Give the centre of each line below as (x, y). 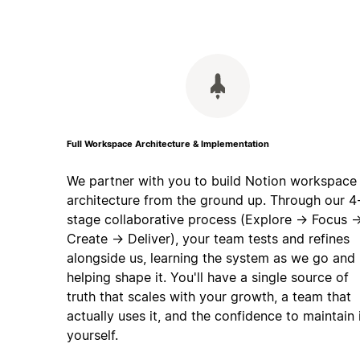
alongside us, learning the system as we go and (211, 258)
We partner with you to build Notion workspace (211, 181)
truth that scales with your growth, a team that (209, 297)
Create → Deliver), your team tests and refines (208, 239)
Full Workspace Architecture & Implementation (168, 145)
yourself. (92, 335)
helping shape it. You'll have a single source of (207, 277)
